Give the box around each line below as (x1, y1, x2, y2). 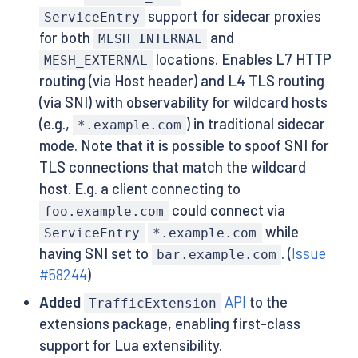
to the (246, 293, 288, 312)
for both (38, 28, 93, 46)
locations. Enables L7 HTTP (153, 50, 332, 68)
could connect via (169, 201, 286, 219)
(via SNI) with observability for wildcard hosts (38, 93, 328, 111)
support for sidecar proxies (145, 6, 322, 25)
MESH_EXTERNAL (43, 52, 148, 68)
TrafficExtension (88, 296, 217, 312)
